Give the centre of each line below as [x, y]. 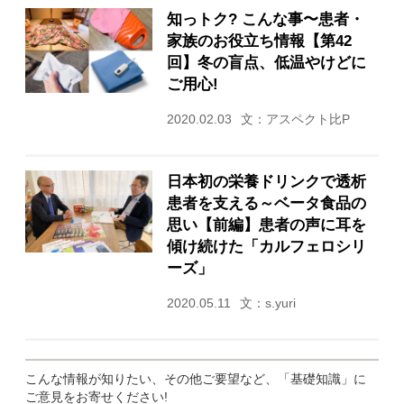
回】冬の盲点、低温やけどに [266, 62]
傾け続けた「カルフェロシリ [266, 246]
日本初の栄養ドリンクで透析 [266, 181]
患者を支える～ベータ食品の [266, 202]
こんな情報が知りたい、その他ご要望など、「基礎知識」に [196, 378]
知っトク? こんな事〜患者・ [265, 18]
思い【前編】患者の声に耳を [266, 224]
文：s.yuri [267, 303]
